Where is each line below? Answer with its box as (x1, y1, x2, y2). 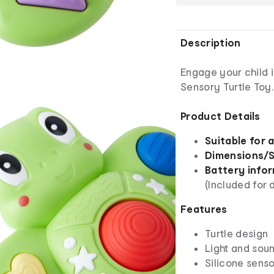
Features (180, 202, 228, 215)
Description (180, 36, 241, 48)
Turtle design (205, 227, 268, 239)
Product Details (180, 109, 261, 122)
